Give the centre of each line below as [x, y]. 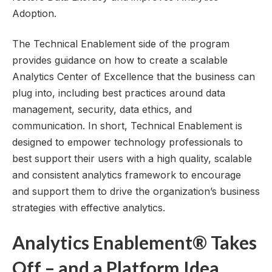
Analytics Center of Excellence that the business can [134, 76]
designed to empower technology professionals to [127, 142]
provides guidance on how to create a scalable [120, 60]
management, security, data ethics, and [102, 109]
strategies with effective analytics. [89, 207]
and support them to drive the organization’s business [136, 191]
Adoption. [34, 14]
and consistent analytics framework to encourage [127, 175]
